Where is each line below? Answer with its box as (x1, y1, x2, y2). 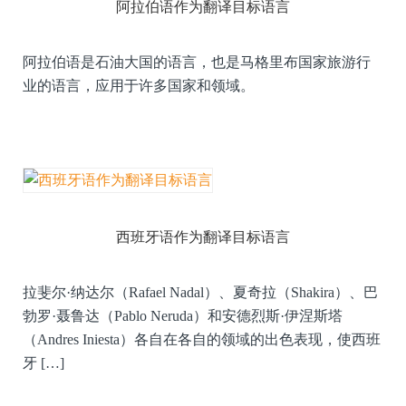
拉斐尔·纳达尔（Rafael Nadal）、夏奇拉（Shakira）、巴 (23, 284, 378, 300)
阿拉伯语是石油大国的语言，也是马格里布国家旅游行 (23, 53, 371, 70)
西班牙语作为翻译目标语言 (116, 228, 290, 245)
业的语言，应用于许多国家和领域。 (23, 77, 255, 93)
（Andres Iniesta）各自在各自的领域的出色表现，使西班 (23, 331, 381, 347)
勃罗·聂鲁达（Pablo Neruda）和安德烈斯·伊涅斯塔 (23, 307, 343, 324)
